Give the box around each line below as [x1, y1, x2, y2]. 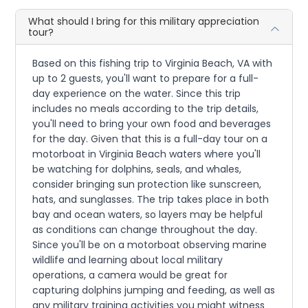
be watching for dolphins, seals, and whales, [32, 162, 242, 177]
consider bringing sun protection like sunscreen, [32, 177, 262, 192]
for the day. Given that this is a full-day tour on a [32, 132, 268, 146]
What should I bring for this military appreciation [28, 14, 260, 29]
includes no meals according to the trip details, [32, 102, 259, 116]
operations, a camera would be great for [32, 268, 228, 283]
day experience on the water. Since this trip [32, 87, 241, 101]
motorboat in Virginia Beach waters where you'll [32, 147, 261, 162]
